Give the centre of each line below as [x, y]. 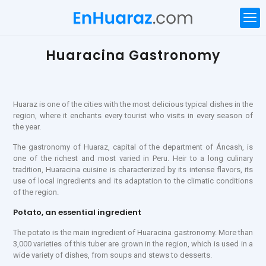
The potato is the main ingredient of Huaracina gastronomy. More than [133, 232]
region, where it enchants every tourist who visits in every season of [133, 115]
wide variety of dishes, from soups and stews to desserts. [113, 255]
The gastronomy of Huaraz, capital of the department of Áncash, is [133, 147]
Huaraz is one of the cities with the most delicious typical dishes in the [133, 104]
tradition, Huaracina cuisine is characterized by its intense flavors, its [133, 170]
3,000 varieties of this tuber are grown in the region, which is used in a [133, 244]
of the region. [36, 192]
